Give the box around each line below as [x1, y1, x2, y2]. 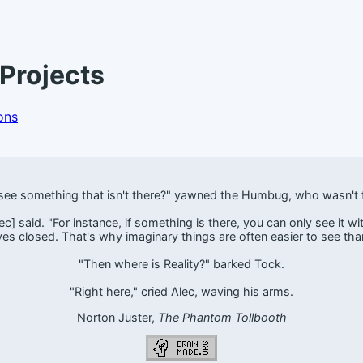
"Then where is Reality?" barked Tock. [79, 257, 284, 271]
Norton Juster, [76, 310, 158, 324]
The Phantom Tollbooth [157, 310, 287, 324]
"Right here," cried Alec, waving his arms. [70, 284, 293, 299]
